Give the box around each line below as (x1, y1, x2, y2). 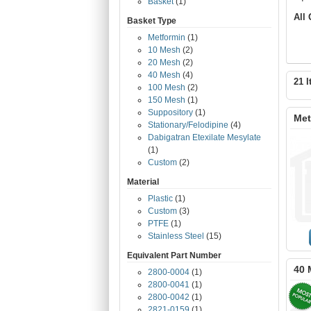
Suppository (148, 108, 193, 117)
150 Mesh (148, 95, 185, 105)
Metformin (148, 33, 185, 42)
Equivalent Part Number (127, 251, 221, 260)
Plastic (148, 194, 173, 203)
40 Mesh (148, 70, 180, 80)
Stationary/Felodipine (148, 120, 228, 130)
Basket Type (127, 16, 176, 26)
